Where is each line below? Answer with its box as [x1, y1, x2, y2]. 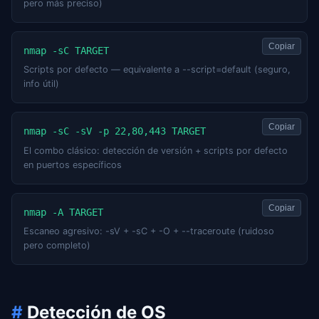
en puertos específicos [23, 159, 122, 170]
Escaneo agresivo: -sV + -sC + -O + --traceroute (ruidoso [23, 226, 274, 237]
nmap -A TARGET [23, 206, 103, 218]
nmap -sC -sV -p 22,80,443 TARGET [23, 125, 206, 137]
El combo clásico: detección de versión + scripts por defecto [23, 145, 288, 156]
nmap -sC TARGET [23, 45, 109, 57]
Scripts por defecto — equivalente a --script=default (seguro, [23, 64, 291, 75]
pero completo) [23, 240, 90, 251]
